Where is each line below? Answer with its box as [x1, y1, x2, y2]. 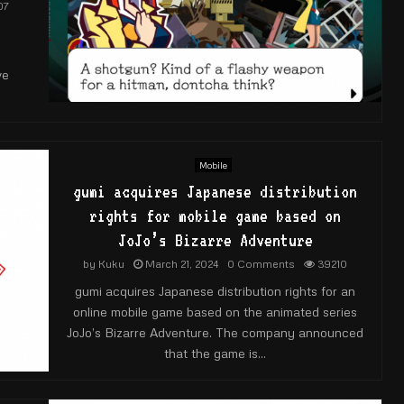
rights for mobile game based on [89, 206, 341, 225]
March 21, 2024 [145, 257, 218, 271]
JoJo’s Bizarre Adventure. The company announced [67, 325, 363, 340]
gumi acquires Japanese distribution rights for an [75, 283, 355, 298]
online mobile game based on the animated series [73, 304, 357, 319]
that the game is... [164, 345, 266, 361]
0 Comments [227, 257, 295, 271]
